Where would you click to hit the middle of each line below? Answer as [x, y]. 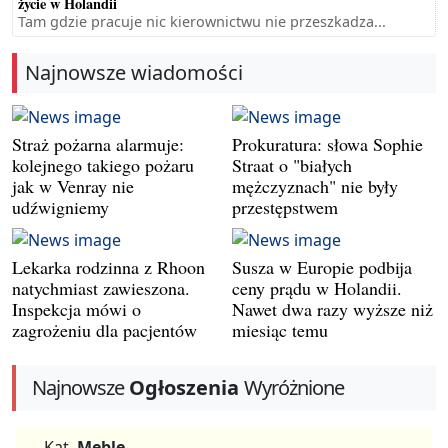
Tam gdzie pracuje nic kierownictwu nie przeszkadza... [202, 22]
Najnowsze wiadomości [134, 73]
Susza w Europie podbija [322, 267]
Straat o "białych [292, 165]
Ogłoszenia [184, 388]
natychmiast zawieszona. [101, 288]
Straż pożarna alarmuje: [98, 144]
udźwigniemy [60, 207]
